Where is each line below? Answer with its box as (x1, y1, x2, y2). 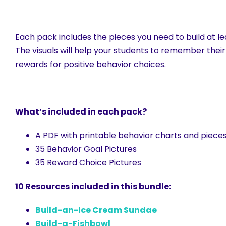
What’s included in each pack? (15, 106, 147, 118)
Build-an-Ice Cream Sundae (35, 204, 157, 216)
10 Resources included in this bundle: (15, 181, 171, 193)
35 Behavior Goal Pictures (35, 143, 137, 155)
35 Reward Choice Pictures (35, 157, 141, 169)
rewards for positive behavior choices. (15, 59, 166, 71)
